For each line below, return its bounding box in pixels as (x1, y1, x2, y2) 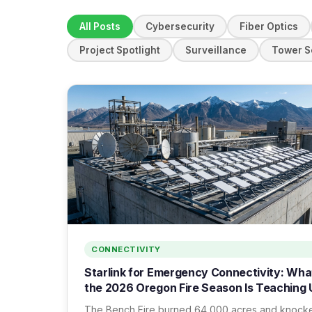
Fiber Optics (240, 21, 298, 32)
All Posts (79, 21, 120, 32)
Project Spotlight (79, 45, 160, 56)
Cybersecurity (146, 21, 214, 32)
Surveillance (185, 45, 247, 56)
